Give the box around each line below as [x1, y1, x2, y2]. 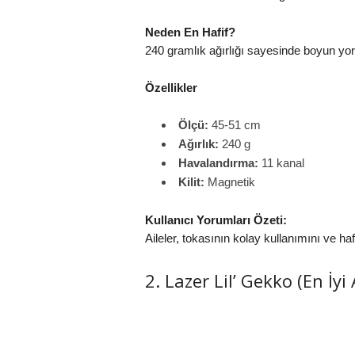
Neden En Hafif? [144, 25, 235, 39]
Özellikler [144, 81, 197, 94]
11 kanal [258, 156, 304, 170]
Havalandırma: [177, 156, 258, 170]
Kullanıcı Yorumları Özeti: [144, 213, 287, 227]
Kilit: [177, 175, 204, 189]
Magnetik [204, 175, 255, 189]
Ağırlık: [177, 137, 219, 151]
